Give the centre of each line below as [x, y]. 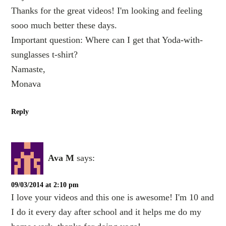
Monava [26, 83]
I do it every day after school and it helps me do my [106, 212]
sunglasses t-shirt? [45, 54]
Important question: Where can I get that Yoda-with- [107, 40]
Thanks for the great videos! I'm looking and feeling [107, 10]
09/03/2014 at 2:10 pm [45, 185]
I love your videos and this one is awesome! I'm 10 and [113, 197]
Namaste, [29, 69]
